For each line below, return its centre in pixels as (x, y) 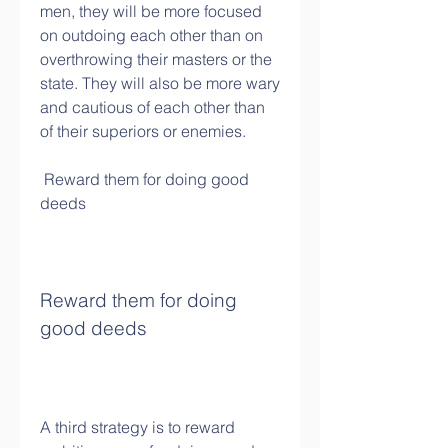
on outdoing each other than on (151, 35)
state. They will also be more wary (160, 83)
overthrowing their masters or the (156, 59)
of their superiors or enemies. (143, 131)
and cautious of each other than (152, 107)
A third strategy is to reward (137, 427)
